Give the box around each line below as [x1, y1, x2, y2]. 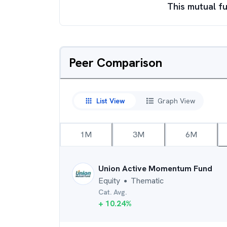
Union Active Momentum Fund [98, 163, 212, 174]
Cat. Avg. [98, 187, 127, 197]
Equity [98, 175, 120, 186]
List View [96, 96, 125, 105]
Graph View [158, 96, 195, 105]
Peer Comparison [69, 55, 162, 70]
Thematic [131, 175, 164, 186]
